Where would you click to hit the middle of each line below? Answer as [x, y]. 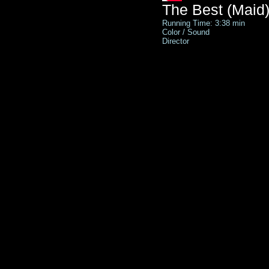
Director [176, 41]
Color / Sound [187, 32]
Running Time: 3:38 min [204, 23]
